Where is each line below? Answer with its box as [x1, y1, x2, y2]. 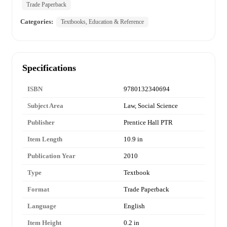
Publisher [27, 119, 55, 127]
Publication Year [27, 152, 75, 160]
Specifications [22, 63, 76, 73]
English [124, 202, 145, 210]
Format [27, 185, 49, 194]
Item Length [27, 135, 62, 143]
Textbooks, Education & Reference [61, 18, 144, 26]
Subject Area [27, 102, 63, 110]
